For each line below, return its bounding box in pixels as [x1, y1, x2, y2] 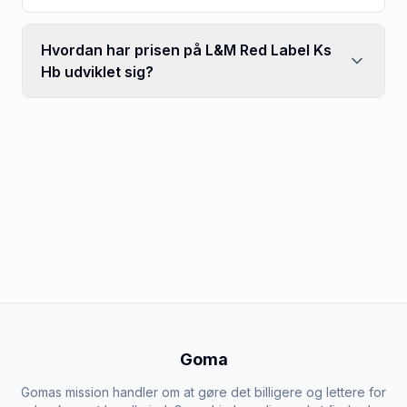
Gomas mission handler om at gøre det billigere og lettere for [21, 383, 386, 400]
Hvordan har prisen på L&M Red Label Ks [41, 40, 332, 59]
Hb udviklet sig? [41, 62, 154, 81]
